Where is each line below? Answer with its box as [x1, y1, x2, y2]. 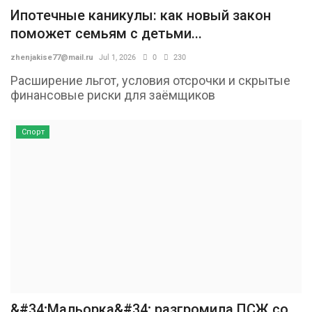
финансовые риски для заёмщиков [10, 87, 215, 102]
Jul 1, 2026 [99, 52, 136, 62]
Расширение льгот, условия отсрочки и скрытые [10, 72, 290, 88]
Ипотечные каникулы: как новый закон [10, 6, 271, 24]
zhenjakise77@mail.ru [10, 52, 93, 62]
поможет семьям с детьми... [10, 24, 202, 42]
